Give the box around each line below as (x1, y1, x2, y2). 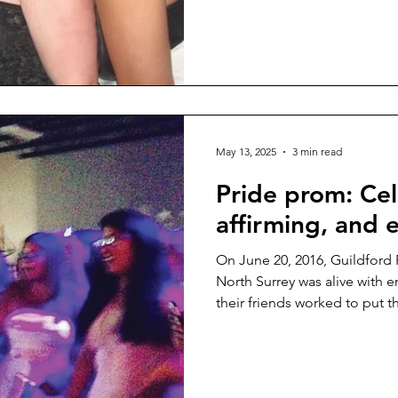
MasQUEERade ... (216, 314, 325, 332)
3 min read (292, 145, 342, 158)
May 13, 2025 (216, 145, 276, 158)
